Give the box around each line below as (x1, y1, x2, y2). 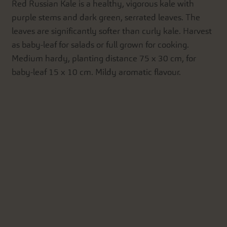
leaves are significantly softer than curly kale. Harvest (12, 26, 212, 36)
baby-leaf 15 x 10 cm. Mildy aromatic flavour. (12, 67, 181, 77)
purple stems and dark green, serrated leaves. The (12, 12, 201, 22)
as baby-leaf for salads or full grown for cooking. (12, 40, 190, 50)
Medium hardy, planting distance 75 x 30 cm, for (12, 53, 197, 63)
